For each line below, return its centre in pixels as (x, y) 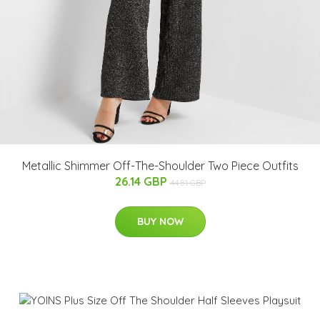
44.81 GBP (187, 182)
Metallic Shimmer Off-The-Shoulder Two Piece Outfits (160, 165)
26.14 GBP (142, 181)
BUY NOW (160, 221)
